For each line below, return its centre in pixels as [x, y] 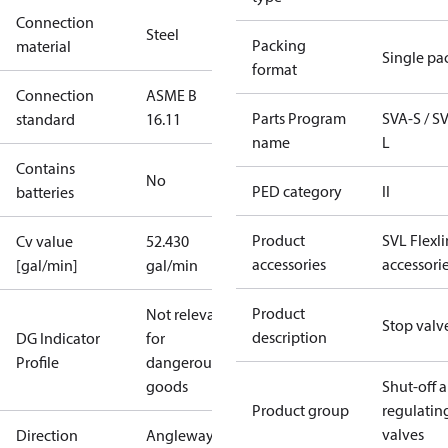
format [274, 69]
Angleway [180, 435]
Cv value [44, 241]
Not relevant [187, 314]
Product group [300, 410]
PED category [297, 191]
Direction [47, 435]
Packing [279, 45]
